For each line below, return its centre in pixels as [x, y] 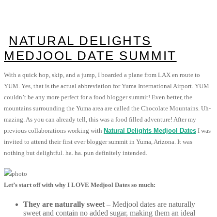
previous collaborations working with [54, 131]
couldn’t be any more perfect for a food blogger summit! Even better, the [98, 97]
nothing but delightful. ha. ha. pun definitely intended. [76, 153]
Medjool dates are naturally [154, 204]
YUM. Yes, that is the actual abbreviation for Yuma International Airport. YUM [107, 86]
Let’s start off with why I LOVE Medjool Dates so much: [80, 185]
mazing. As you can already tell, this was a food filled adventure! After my [100, 120]
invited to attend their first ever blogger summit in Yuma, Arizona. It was [98, 142]
